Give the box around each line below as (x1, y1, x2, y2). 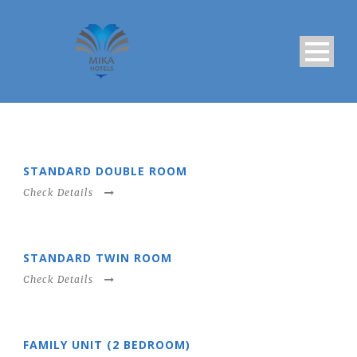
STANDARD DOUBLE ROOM (23, 163, 187, 178)
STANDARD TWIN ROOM (23, 250, 172, 265)
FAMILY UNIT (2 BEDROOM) (23, 337, 190, 352)
